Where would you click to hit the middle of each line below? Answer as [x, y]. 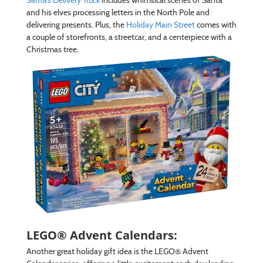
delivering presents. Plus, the [76, 24]
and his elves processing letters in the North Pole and [118, 12]
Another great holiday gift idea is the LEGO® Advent [117, 252]
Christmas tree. [52, 49]
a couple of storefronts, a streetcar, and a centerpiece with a [129, 37]
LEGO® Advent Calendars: [103, 235]
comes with [216, 24]
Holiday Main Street [160, 24]
